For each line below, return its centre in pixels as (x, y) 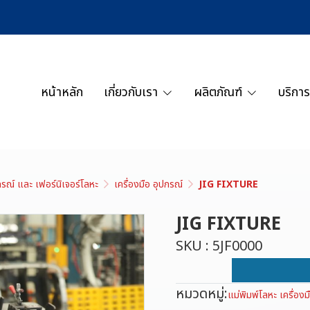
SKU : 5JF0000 (219, 246)
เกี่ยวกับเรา (131, 92)
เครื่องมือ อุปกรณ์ (148, 184)
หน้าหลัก (62, 92)
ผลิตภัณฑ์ (218, 92)
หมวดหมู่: (202, 294)
